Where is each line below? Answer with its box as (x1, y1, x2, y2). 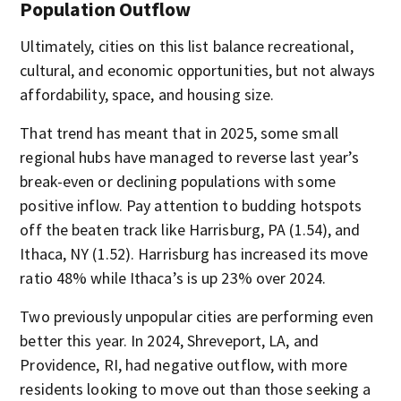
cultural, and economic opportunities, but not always (20, 59, 376, 81)
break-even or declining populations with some (20, 170, 336, 192)
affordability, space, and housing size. (20, 83, 275, 105)
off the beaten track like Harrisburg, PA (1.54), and (20, 218, 361, 240)
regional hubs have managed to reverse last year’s (20, 146, 360, 167)
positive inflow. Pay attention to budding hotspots (20, 194, 363, 216)
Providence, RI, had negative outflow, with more (20, 354, 348, 375)
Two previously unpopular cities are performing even (20, 305, 374, 327)
